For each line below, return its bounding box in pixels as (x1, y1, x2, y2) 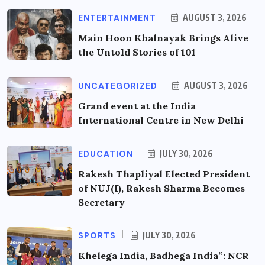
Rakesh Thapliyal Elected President (78, 168, 250, 180)
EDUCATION (78, 148, 133, 160)
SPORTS (78, 230, 116, 241)
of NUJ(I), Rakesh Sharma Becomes (78, 182, 245, 195)
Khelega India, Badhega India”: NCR (78, 250, 249, 262)
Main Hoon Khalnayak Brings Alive (78, 32, 248, 44)
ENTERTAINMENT (78, 12, 156, 24)
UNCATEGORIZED (78, 80, 157, 92)
